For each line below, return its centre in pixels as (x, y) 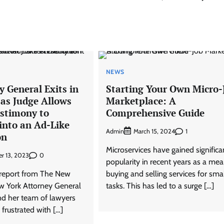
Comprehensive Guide (155, 112)
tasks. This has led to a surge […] (160, 186)
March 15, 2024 (154, 131)
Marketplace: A (141, 100)
